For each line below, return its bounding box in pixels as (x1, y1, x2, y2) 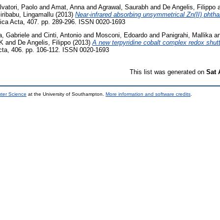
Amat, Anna (51, 3, 84, 11)
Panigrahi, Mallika (162, 31, 212, 39)
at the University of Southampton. (27, 91, 106, 97)
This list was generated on (130, 68, 206, 76)
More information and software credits (106, 91, 191, 97)
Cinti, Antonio (44, 31, 82, 39)
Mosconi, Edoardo (96, 31, 147, 39)
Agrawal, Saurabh (98, 3, 148, 11)
